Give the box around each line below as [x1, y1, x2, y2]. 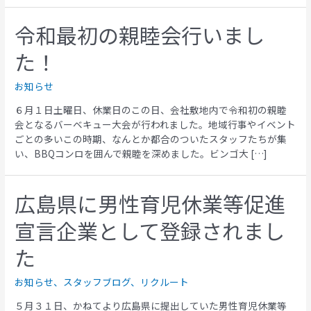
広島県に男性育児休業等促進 [15, 187, 286, 219]
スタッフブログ [63, 274, 131, 289]
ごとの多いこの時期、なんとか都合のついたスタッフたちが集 [15, 131, 287, 146]
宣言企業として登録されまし [15, 215, 285, 246]
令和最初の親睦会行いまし [15, 19, 265, 51]
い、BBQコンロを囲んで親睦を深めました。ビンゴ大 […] [15, 146, 267, 160]
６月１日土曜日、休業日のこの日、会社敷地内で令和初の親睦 [15, 102, 287, 117]
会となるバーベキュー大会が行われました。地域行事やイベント [15, 117, 296, 131]
